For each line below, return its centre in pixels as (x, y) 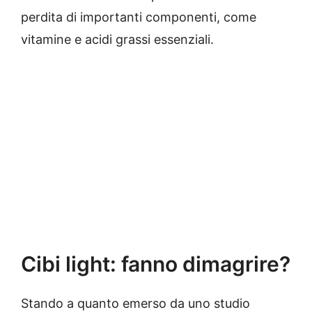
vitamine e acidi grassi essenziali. (117, 40)
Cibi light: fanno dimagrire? (156, 264)
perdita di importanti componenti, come (139, 17)
